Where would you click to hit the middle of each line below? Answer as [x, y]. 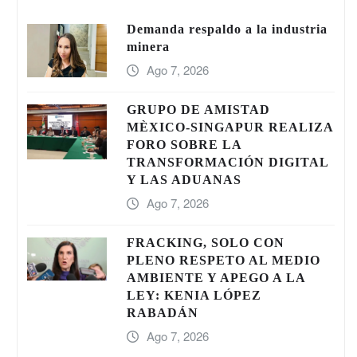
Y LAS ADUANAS [184, 180]
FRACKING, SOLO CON [206, 243]
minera [148, 47]
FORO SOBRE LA [184, 145]
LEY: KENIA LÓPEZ [194, 295]
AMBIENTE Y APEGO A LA [216, 278]
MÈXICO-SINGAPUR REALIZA [230, 127]
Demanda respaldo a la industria [227, 29]
